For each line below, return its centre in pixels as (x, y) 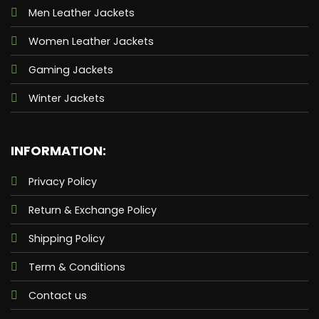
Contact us (57, 296)
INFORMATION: (58, 151)
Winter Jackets (66, 99)
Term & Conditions (77, 267)
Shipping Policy (66, 239)
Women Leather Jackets (91, 42)
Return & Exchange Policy (92, 210)
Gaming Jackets (70, 70)
